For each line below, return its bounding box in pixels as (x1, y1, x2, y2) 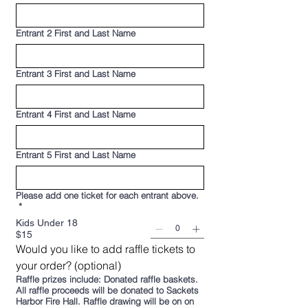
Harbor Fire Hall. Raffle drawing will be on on (16, 296, 83, 307)
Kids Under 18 (16, 217, 78, 228)
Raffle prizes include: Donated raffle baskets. (16, 274, 198, 285)
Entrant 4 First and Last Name (16, 109, 135, 120)
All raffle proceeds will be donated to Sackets (16, 285, 199, 296)
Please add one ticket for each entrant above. (16, 190, 201, 201)
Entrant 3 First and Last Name (16, 68, 135, 79)
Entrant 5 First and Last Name (16, 149, 135, 160)
